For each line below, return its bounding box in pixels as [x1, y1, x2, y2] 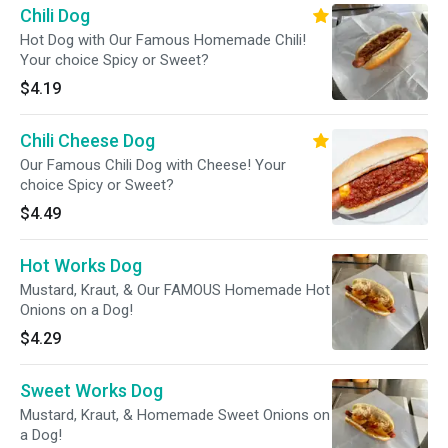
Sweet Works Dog [20, 380, 163, 401]
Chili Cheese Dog [20, 130, 155, 151]
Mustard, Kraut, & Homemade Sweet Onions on [20, 406, 330, 424]
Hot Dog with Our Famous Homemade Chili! [20, 31, 306, 49]
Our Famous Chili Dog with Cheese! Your [20, 156, 286, 174]
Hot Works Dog [20, 255, 142, 276]
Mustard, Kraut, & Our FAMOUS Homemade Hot [20, 281, 330, 299]
